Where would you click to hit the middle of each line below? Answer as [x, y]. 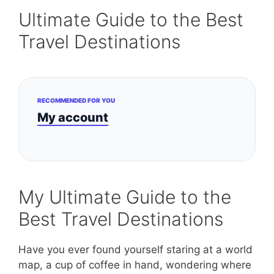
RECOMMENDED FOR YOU [76, 101]
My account [73, 118]
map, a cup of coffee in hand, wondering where [135, 265]
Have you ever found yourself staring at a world [135, 249]
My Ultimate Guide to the [125, 197]
